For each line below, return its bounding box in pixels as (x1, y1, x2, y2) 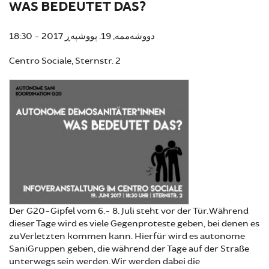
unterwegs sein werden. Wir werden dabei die (9, 255, 200, 267)
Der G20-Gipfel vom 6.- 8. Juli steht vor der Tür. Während (9, 205, 249, 217)
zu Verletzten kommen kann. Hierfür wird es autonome (9, 230, 245, 242)
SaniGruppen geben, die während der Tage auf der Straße (9, 243, 249, 255)
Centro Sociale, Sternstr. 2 (9, 55, 121, 67)
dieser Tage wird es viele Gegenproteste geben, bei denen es (9, 217, 259, 229)
